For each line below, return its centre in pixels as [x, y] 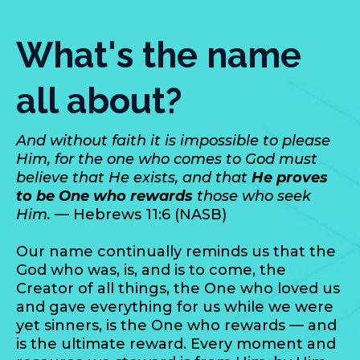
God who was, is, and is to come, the [151, 270]
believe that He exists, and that [134, 178]
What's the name [159, 55]
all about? [99, 101]
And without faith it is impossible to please [173, 141]
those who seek [254, 196]
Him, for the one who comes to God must [167, 160]
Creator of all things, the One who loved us [178, 289]
